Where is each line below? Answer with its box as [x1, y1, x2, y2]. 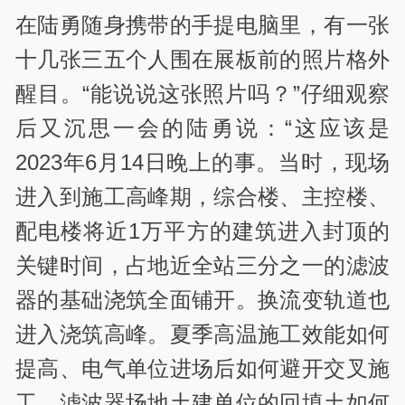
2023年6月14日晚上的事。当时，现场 [15, 150, 390, 175]
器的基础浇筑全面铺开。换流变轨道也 [15, 287, 390, 313]
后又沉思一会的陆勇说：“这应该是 [15, 116, 390, 141]
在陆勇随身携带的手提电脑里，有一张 [15, 13, 390, 38]
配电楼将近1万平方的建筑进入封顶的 [15, 219, 390, 244]
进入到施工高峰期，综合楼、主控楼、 [15, 184, 390, 210]
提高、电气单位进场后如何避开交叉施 [15, 356, 390, 381]
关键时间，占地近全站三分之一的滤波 [15, 253, 390, 278]
